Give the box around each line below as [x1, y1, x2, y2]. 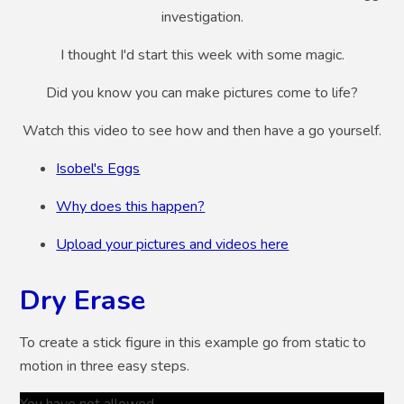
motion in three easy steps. [20, 355, 190, 376]
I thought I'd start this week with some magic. [60, 44, 344, 65]
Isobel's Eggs [56, 158, 141, 179]
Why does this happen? [56, 196, 206, 216]
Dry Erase [20, 280, 146, 319]
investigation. [161, 6, 243, 27]
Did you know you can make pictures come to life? [46, 82, 358, 103]
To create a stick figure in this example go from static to [20, 332, 367, 353]
